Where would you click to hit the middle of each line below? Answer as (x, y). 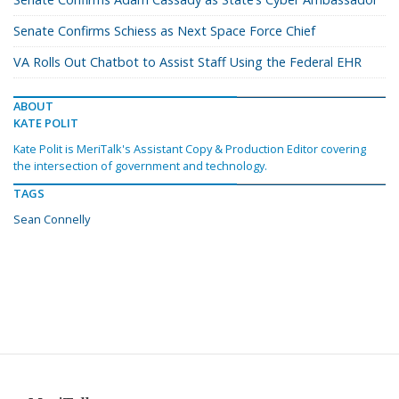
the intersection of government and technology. (140, 165)
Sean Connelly (52, 219)
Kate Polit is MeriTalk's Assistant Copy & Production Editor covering (190, 148)
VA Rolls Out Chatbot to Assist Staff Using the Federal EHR (187, 61)
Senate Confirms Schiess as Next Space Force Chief (164, 30)
